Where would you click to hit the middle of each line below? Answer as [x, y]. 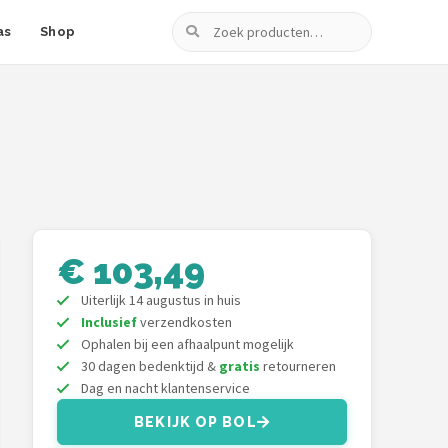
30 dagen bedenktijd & [150, 366]
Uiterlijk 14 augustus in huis [161, 300]
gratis [239, 366]
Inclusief [109, 322]
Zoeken [197, 24]
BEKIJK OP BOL [195, 422]
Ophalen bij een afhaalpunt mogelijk [187, 344]
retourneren [298, 366]
